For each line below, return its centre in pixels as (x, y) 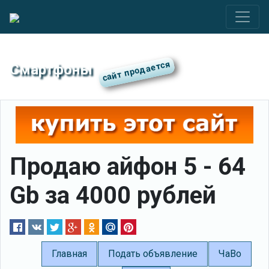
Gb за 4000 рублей (113, 195)
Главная (69, 254)
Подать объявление (153, 254)
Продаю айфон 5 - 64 (128, 166)
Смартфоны (51, 69)
